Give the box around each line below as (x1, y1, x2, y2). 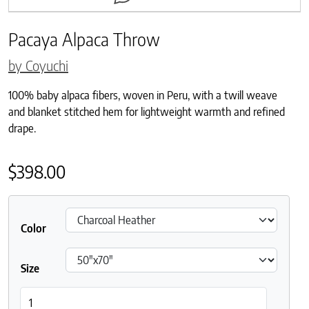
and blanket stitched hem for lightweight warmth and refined (8, 104, 285, 119)
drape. (8, 121, 36, 135)
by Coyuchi (8, 56, 68, 74)
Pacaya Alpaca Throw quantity (19, 287, 157, 301)
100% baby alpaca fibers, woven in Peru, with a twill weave (8, 88, 277, 102)
